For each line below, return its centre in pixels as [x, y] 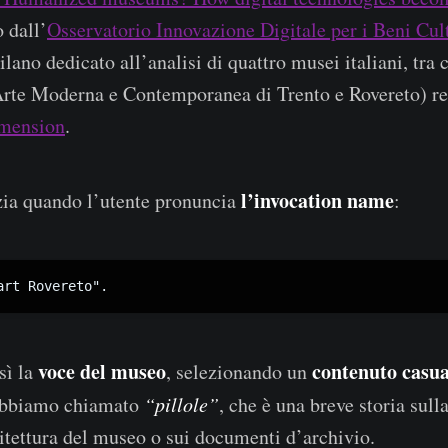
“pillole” [181, 404]
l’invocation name [317, 201]
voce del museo [99, 372]
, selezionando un [239, 372]
